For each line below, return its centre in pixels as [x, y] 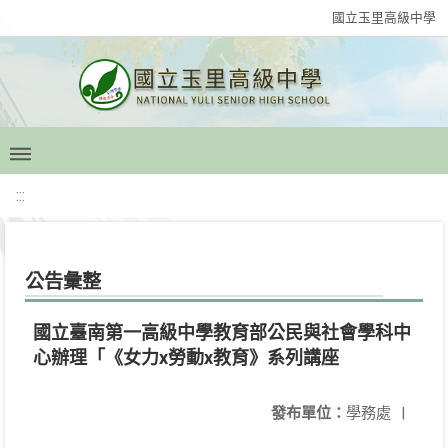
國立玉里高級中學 [384, 17]
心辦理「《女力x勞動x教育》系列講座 [186, 357]
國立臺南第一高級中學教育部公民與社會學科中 [222, 332]
